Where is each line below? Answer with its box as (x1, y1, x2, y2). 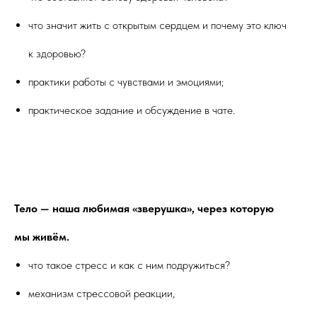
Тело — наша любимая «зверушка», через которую (14, 201, 274, 215)
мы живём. (14, 229, 69, 243)
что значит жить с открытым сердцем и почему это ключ (28, 18, 287, 32)
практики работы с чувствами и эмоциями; (28, 74, 224, 88)
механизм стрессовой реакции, (28, 286, 175, 300)
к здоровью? (28, 46, 86, 60)
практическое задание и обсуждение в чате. (28, 103, 235, 117)
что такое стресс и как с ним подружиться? (28, 258, 230, 272)
